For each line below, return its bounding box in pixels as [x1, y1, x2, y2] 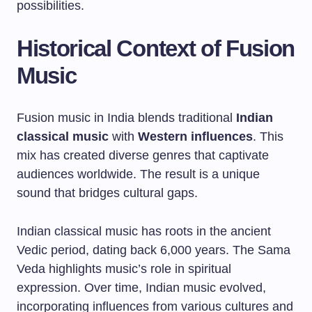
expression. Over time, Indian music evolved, [17, 281, 266, 295]
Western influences [138, 130, 253, 143]
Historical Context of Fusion [17, 36, 295, 61]
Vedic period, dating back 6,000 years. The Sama [17, 243, 290, 257]
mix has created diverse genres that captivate [17, 148, 269, 162]
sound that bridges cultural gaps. [17, 186, 198, 200]
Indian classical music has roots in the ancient [17, 224, 271, 238]
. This [253, 130, 283, 143]
